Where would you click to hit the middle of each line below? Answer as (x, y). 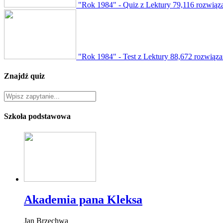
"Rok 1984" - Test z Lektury (123, 56)
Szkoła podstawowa (37, 116)
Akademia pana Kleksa (83, 200)
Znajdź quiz (24, 76)
